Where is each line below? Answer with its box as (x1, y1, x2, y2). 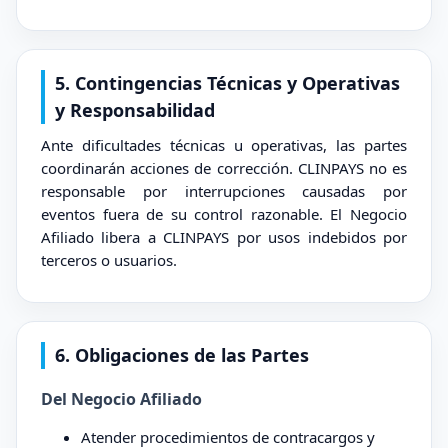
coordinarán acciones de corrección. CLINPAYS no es (41, 158, 407, 178)
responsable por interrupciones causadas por (41, 181, 407, 201)
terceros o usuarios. (41, 250, 177, 270)
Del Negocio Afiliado (41, 388, 202, 410)
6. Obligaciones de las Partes (55, 343, 309, 367)
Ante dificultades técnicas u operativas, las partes (41, 135, 407, 155)
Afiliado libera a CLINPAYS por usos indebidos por (41, 227, 407, 247)
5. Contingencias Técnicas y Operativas (55, 71, 400, 95)
